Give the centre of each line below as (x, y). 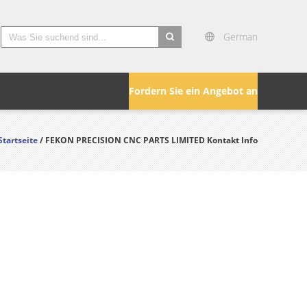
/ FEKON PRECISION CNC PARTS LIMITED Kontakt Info (149, 140)
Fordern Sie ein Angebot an (193, 91)
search (174, 56)
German (241, 37)
